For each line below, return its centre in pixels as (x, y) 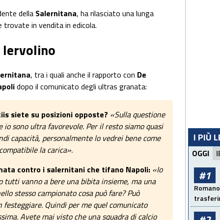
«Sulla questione (137, 115)
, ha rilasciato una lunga (115, 13)
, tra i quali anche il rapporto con (84, 75)
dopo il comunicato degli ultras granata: (83, 87)
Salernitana (56, 13)
